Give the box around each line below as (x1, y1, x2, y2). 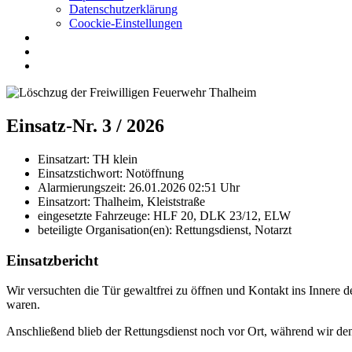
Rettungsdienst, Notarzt (175, 222, 291, 236)
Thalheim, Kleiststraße (93, 194, 205, 208)
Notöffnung (126, 166, 184, 180)
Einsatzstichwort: (38, 166, 126, 180)
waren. (6, 298, 40, 312)
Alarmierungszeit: (38, 180, 129, 194)
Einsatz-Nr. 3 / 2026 (6, 115, 164, 136)
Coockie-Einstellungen (69, 16, 182, 30)
